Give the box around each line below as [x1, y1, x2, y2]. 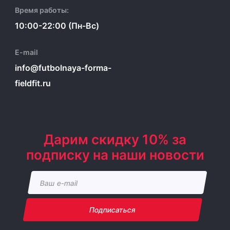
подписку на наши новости [26, 147, 204, 163]
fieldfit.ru [15, 78, 51, 89]
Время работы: [15, 6, 69, 15]
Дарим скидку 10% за [44, 131, 186, 148]
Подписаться [88, 205, 137, 214]
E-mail [15, 48, 38, 57]
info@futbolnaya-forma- [15, 63, 111, 73]
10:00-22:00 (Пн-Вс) [15, 21, 99, 31]
